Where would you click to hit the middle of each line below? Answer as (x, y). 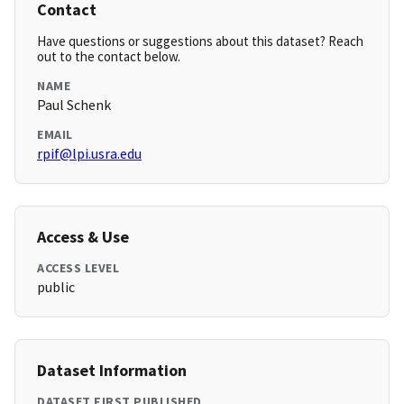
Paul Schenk (74, 105)
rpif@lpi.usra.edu (89, 154)
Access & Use (83, 237)
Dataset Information (112, 371)
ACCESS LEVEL (78, 268)
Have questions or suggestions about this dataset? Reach (200, 41)
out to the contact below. (109, 57)
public (56, 287)
